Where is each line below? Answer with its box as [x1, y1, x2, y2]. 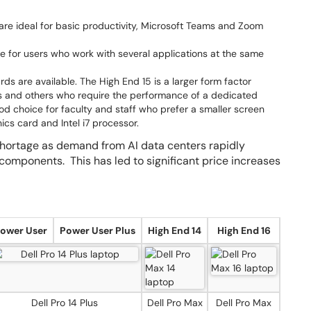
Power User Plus [60, 224, 135, 237]
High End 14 [148, 224, 201, 237]
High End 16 [217, 224, 271, 237]
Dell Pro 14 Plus [31, 296, 98, 309]
